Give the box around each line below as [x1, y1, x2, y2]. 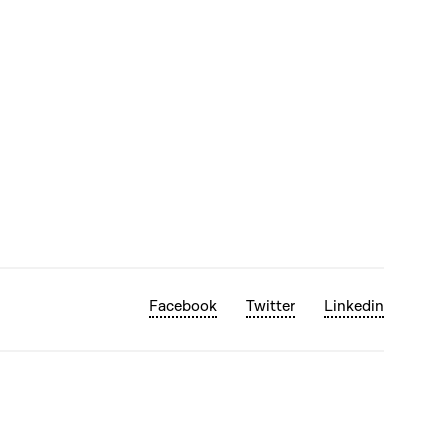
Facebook [149, 295, 217, 316]
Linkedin [324, 295, 384, 316]
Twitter [246, 295, 295, 316]
